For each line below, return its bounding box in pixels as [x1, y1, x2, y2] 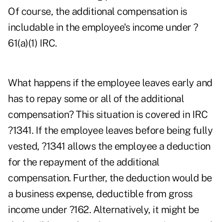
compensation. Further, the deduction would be [8, 172, 212, 184]
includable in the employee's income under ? [8, 21, 198, 34]
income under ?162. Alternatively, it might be [8, 204, 199, 216]
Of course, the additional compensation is [8, 5, 187, 18]
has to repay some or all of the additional [8, 93, 184, 105]
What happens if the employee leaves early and [8, 77, 213, 89]
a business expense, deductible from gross [8, 188, 193, 200]
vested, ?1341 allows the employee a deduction [8, 140, 211, 153]
